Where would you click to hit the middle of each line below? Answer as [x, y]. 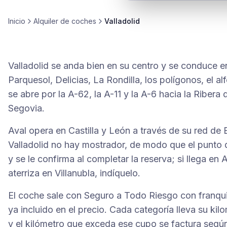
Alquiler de [52, 21]
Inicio [17, 21]
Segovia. [26, 108]
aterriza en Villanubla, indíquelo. [74, 173]
